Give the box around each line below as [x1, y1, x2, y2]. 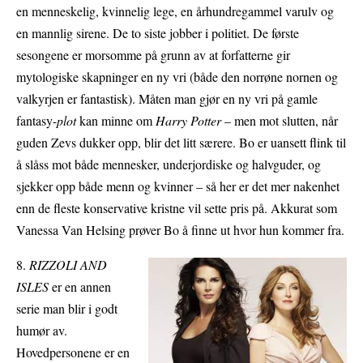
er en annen [49, 278, 111, 296]
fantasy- [16, 112, 57, 130]
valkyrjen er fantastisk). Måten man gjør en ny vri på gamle [16, 90, 318, 108]
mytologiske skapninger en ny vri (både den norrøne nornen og [16, 68, 338, 86]
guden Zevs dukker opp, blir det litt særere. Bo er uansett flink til [16, 134, 346, 152]
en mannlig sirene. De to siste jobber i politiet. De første [16, 24, 299, 42]
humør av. [16, 322, 67, 340]
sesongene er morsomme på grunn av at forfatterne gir [16, 46, 290, 64]
